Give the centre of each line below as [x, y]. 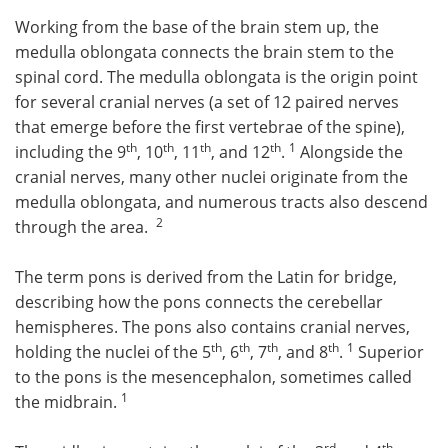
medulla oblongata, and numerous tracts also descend [221, 202]
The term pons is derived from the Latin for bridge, [206, 277]
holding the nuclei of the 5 [113, 352]
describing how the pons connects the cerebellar [199, 302]
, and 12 [240, 152]
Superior [389, 352]
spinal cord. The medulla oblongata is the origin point [216, 77]
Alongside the [349, 152]
